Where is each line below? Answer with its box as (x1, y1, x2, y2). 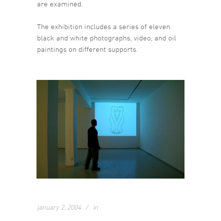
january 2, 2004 (37, 203, 81, 212)
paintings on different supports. (37, 45, 138, 54)
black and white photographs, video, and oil (37, 34, 176, 42)
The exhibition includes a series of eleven (37, 22, 170, 31)
